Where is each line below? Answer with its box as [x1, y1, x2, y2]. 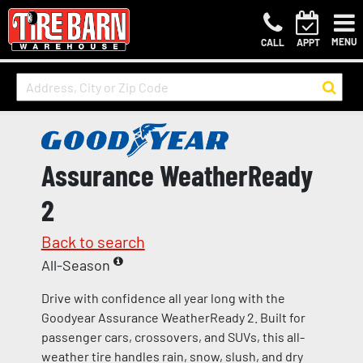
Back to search [41, 232, 145, 252]
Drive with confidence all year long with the [41, 290, 285, 306]
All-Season [41, 256, 113, 275]
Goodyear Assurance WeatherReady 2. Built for [41, 310, 305, 326]
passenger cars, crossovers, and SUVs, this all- [41, 329, 305, 345]
